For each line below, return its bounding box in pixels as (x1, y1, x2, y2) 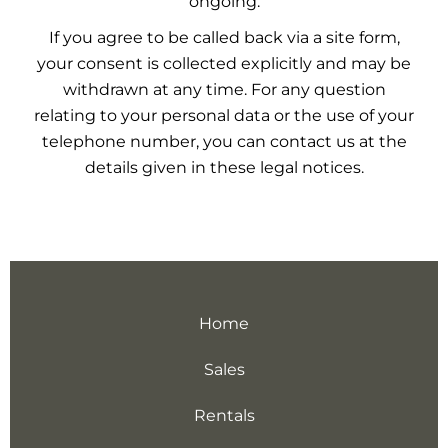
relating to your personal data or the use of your (34, 106, 414, 125)
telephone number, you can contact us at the (41, 132, 407, 151)
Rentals (193, 406, 255, 425)
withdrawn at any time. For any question (62, 80, 386, 99)
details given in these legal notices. (84, 158, 364, 177)
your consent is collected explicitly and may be (37, 54, 411, 73)
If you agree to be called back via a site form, (48, 28, 400, 47)
